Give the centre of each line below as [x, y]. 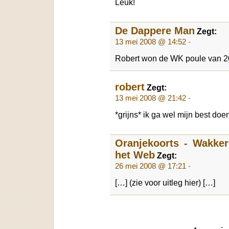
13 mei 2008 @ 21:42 [151, 98]
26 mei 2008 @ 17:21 [151, 166]
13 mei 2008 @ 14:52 [151, 42]
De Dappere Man [155, 30]
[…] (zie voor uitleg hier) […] [165, 182]
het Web [135, 155]
